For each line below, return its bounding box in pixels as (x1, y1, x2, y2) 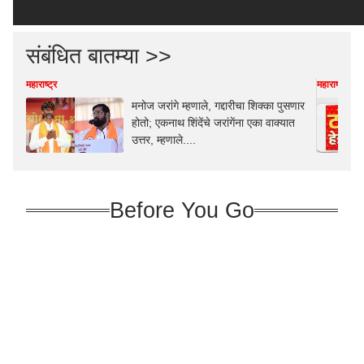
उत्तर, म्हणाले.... (132, 133, 196, 146)
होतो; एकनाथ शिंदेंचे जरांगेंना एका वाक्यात (132, 116, 295, 129)
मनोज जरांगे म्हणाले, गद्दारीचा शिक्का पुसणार (132, 99, 305, 112)
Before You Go (110, 197, 254, 223)
